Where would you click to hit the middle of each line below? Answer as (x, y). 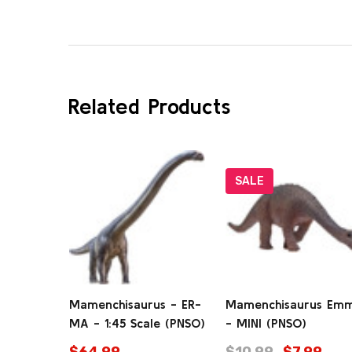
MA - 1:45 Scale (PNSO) (137, 323)
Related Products (150, 106)
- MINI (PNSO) (266, 323)
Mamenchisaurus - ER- (135, 304)
